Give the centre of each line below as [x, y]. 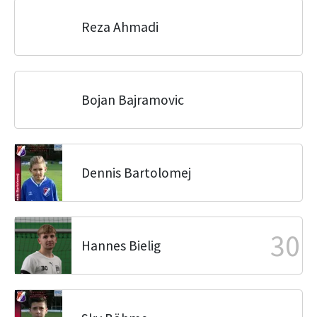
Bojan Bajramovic [133, 100]
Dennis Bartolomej [136, 173]
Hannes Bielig [121, 246]
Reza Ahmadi [120, 27]
